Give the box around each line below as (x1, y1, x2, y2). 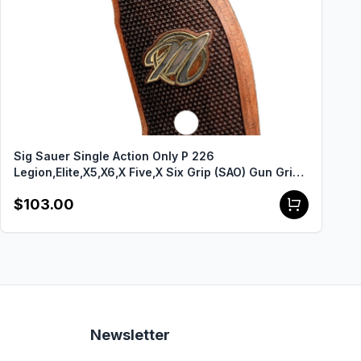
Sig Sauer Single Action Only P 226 (14, 149, 214, 163)
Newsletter (90, 326, 170, 343)
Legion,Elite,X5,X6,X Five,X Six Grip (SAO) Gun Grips (14, 165, 306, 179)
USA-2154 (14, 181, 70, 195)
